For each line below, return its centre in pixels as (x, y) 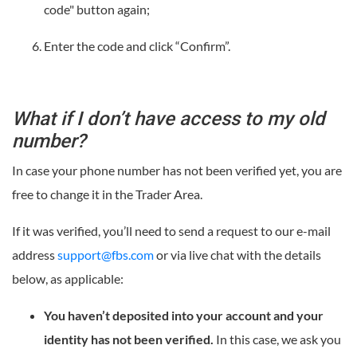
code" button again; (97, 10)
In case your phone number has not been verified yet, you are (177, 171)
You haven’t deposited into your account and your (184, 316)
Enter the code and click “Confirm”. (137, 46)
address (35, 255)
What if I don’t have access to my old (169, 119)
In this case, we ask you (277, 339)
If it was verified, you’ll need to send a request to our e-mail (171, 231)
